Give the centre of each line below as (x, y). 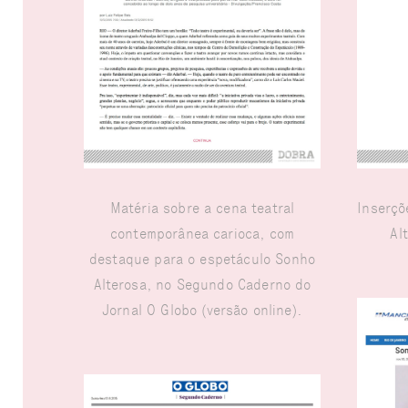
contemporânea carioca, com (202, 234)
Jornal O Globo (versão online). (202, 311)
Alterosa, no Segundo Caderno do (202, 285)
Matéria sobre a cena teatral (202, 209)
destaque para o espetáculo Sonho (202, 260)
